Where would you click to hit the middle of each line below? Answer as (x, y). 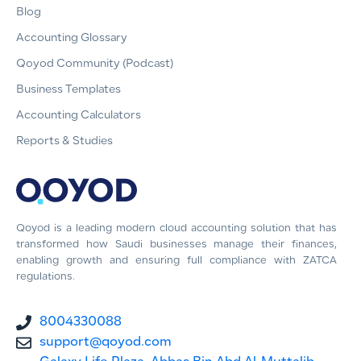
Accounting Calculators (79, 116)
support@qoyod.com (105, 343)
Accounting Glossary (72, 38)
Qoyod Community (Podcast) (95, 64)
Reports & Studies (64, 141)
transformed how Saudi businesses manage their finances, (176, 245)
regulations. (46, 277)
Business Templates (68, 90)
